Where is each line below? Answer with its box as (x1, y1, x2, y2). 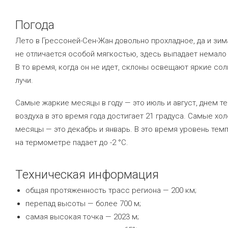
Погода (15, 18, 54, 32)
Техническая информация (15, 167, 159, 182)
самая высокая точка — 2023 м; (25, 212, 139, 221)
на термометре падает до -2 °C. (15, 138, 128, 147)
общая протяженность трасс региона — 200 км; (25, 186, 196, 195)
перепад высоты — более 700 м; (25, 199, 141, 208)
